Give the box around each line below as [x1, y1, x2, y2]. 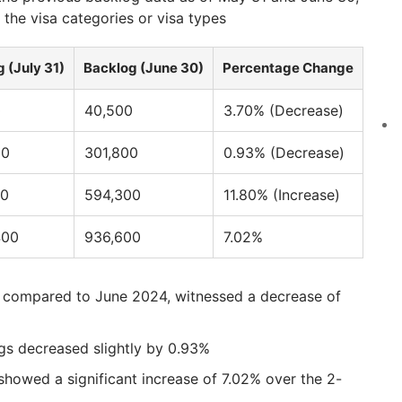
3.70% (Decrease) [223, 101, 344, 120]
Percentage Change [223, 59, 354, 77]
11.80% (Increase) [223, 186, 340, 205]
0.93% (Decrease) [223, 144, 345, 162]
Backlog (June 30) [83, 59, 204, 77]
